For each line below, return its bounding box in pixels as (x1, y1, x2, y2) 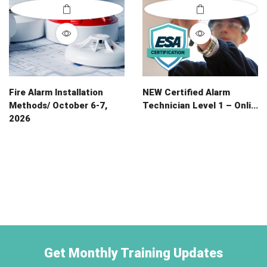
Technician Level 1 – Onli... (142, 100, 258, 111)
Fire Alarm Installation (9, 87, 103, 98)
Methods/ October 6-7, (9, 100, 107, 111)
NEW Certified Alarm (142, 87, 230, 98)
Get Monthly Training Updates (44, 246, 223, 260)
